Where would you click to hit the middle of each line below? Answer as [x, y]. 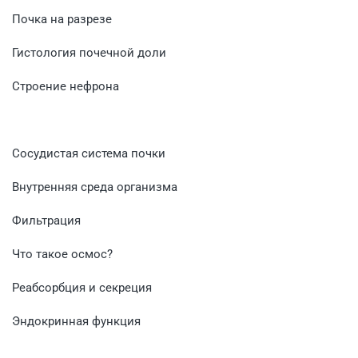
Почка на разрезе [62, 19]
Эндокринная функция [76, 321]
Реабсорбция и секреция [82, 287]
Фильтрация [46, 220]
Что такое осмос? [62, 254]
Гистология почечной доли [89, 52]
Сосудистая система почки [89, 153]
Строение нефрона [66, 86]
